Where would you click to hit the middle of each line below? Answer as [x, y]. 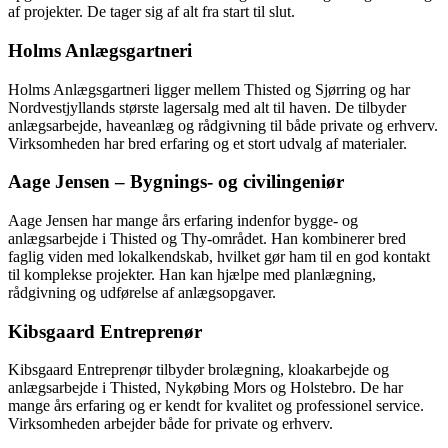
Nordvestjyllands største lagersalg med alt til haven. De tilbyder [207, 107]
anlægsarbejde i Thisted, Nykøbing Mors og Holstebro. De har [205, 388]
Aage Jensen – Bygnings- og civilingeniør [176, 182]
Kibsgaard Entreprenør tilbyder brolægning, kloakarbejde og [198, 370]
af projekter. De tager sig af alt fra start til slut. [151, 12]
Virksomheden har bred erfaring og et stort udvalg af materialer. [207, 143]
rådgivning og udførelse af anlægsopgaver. [142, 292]
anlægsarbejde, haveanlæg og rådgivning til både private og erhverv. [223, 125]
